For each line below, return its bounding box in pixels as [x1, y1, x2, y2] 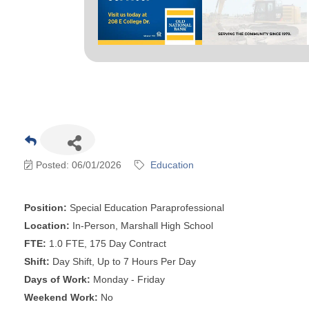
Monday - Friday [93, 273, 165, 285]
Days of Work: [24, 273, 93, 285]
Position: [24, 201, 70, 213]
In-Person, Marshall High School [72, 219, 213, 231]
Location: [24, 219, 72, 231]
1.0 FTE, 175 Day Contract [49, 237, 166, 249]
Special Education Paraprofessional [70, 201, 224, 213]
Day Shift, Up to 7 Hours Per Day [52, 255, 196, 267]
